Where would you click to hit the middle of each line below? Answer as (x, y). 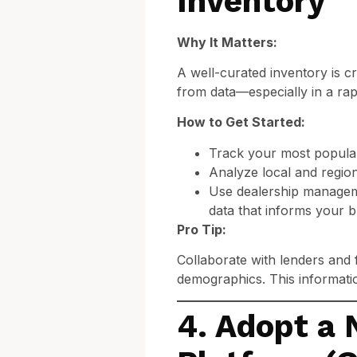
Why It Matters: (227, 42)
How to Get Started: (241, 122)
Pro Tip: (202, 229)
